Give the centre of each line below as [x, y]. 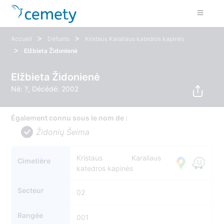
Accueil [22, 39]
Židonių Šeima [63, 132]
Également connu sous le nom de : [69, 118]
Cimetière [34, 161]
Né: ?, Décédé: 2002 [45, 89]
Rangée [30, 215]
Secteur [31, 190]
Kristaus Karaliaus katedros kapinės [135, 39]
